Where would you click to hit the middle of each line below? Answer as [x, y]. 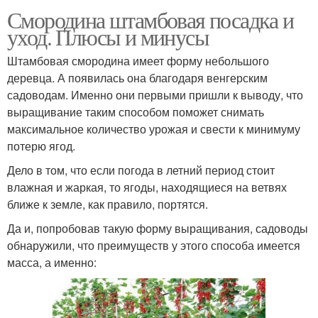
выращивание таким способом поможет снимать [136, 112]
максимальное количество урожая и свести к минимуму [154, 129]
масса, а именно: [52, 263]
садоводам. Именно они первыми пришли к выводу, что [155, 95]
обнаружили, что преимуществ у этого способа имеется [154, 246]
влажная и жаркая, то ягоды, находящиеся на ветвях [147, 187]
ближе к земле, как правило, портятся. [108, 204]
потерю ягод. [41, 146]
